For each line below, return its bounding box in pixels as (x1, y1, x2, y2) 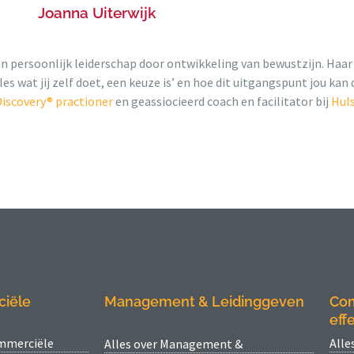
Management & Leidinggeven (104, 292, 304, 310)
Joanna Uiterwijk (37, 3, 156, 21)
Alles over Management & (104, 335, 243, 352)
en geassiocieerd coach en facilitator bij (113, 92, 331, 109)
